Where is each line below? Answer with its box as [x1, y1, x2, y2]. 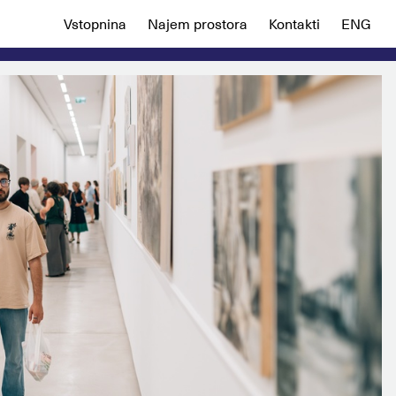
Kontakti [269, 16, 320, 34]
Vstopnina [64, 16, 126, 34]
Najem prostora [148, 16, 247, 34]
